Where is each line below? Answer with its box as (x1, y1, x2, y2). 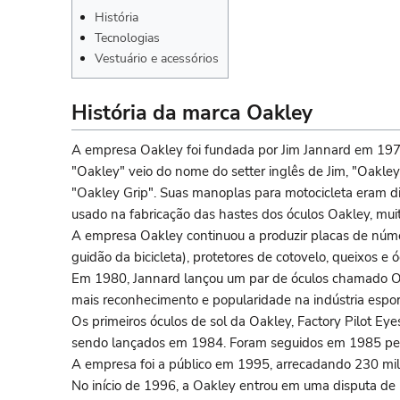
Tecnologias (95, 29, 160, 46)
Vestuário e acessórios (95, 49, 219, 67)
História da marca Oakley (71, 98, 312, 127)
